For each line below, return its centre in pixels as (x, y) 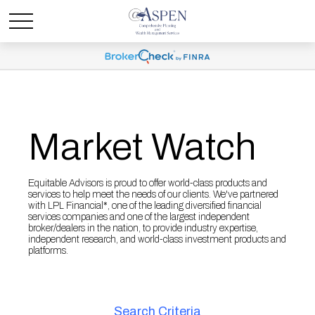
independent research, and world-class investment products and (157, 239)
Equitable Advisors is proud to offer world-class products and (148, 183)
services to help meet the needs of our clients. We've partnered (153, 194)
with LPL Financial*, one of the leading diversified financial (145, 206)
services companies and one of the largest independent (139, 217)
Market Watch (142, 147)
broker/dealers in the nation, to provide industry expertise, (143, 228)
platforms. (48, 251)
